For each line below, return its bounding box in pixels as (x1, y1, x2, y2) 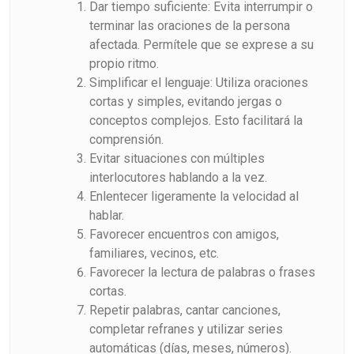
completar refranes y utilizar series (89, 321, 283, 337)
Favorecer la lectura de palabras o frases (89, 264, 315, 280)
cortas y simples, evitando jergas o (89, 93, 282, 109)
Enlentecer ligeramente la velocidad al (89, 188, 299, 204)
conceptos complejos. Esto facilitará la (89, 112, 303, 128)
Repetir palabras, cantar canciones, (89, 302, 281, 318)
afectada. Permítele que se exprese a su (89, 36, 314, 52)
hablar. (89, 207, 124, 223)
